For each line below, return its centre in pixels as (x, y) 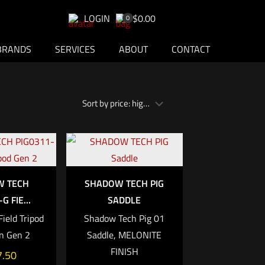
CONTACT (191, 49)
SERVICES (75, 49)
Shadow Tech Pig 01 (125, 219)
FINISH (124, 252)
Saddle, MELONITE (125, 235)
